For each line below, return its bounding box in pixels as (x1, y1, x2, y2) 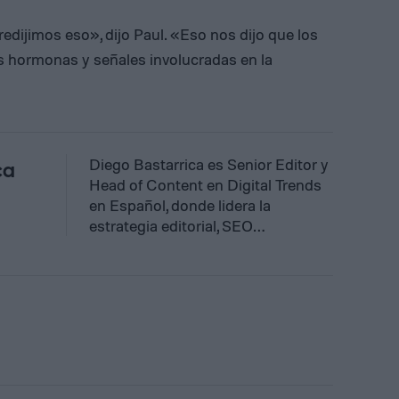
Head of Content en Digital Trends (89, 174, 322, 194)
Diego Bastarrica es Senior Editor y (89, 153, 329, 174)
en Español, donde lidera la (89, 194, 271, 215)
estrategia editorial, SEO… (89, 215, 265, 235)
